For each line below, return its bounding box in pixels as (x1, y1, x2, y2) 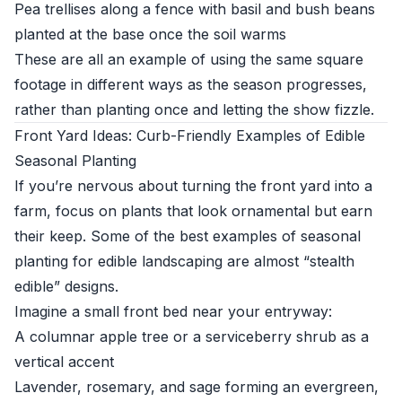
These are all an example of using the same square (14, 50, 363, 68)
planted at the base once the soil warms (14, 25, 286, 43)
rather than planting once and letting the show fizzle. (14, 100, 374, 118)
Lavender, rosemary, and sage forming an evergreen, (14, 378, 379, 396)
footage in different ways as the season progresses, (14, 75, 367, 93)
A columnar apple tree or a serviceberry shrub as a (14, 328, 369, 345)
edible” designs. (14, 277, 118, 295)
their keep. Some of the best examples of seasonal (14, 227, 361, 245)
